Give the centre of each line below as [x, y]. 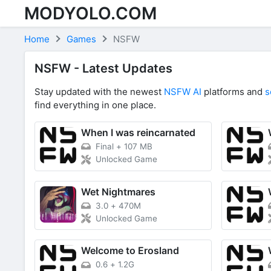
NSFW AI [183, 92]
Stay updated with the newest [99, 92]
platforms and [233, 92]
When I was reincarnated [138, 132]
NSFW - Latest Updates [103, 68]
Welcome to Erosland [130, 251]
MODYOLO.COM [90, 13]
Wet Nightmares [118, 191]
